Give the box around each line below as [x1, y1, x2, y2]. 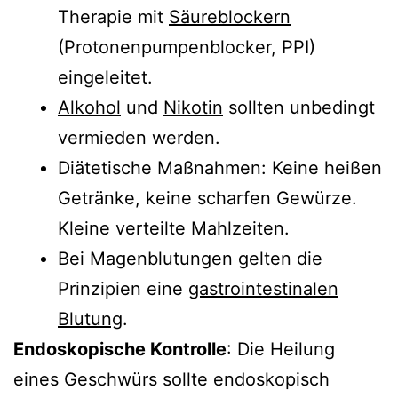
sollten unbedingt [223, 96, 375, 118]
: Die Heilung [227, 338, 335, 360]
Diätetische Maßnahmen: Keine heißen [58, 156, 382, 179]
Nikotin [163, 96, 223, 118]
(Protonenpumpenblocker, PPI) [58, 36, 315, 58]
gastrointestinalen [188, 277, 338, 299]
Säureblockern [169, 5, 291, 28]
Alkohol [58, 96, 121, 118]
